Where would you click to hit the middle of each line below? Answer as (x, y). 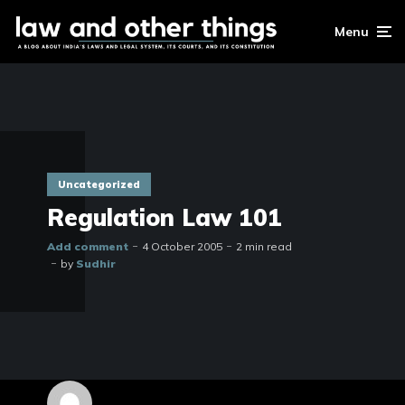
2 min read (264, 246)
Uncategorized (99, 185)
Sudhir (96, 263)
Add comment (88, 246)
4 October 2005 (182, 246)
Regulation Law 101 (165, 217)
